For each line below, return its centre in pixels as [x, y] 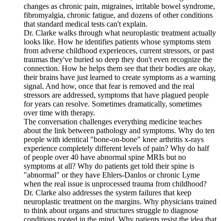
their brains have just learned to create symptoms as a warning [120, 77]
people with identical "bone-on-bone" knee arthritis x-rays [114, 140]
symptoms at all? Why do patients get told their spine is [109, 166]
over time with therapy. [59, 113]
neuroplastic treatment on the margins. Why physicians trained [120, 202]
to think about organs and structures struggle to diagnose [111, 211]
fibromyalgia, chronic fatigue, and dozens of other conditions [118, 15]
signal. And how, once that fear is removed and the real [109, 86]
